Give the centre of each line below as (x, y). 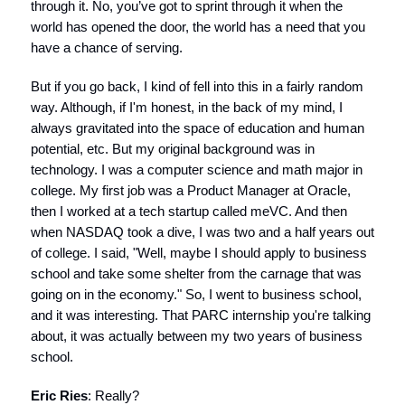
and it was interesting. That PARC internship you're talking (201, 315)
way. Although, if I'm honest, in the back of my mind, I (187, 107)
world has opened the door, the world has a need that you (198, 27)
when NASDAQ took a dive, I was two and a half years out (202, 232)
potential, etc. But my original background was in (173, 149)
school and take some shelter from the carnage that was (196, 273)
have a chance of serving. (107, 47)
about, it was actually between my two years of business (197, 336)
